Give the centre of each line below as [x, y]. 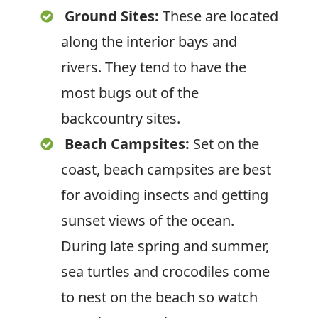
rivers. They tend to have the [154, 67]
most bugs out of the [130, 93]
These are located [219, 16]
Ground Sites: [112, 16]
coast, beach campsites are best [166, 169]
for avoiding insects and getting [165, 195]
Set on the [224, 144]
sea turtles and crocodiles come [165, 272]
